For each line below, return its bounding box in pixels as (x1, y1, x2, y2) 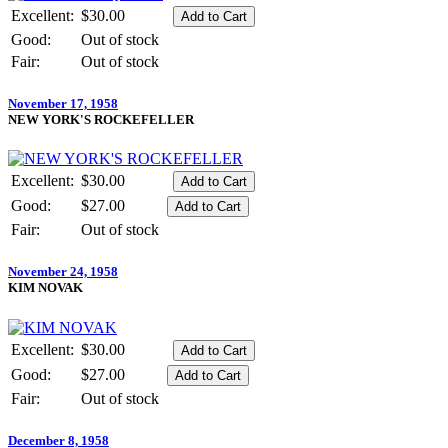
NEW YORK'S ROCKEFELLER (8, 112, 194, 128)
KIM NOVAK (8, 280, 83, 296)
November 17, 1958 (8, 96, 118, 112)
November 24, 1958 (8, 264, 118, 280)
